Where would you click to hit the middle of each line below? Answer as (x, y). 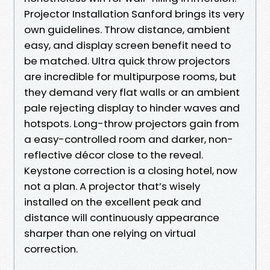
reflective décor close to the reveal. (114, 155)
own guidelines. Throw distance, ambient (127, 29)
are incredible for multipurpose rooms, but (130, 76)
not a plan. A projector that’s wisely (112, 186)
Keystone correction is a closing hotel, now (131, 170)
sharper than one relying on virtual (110, 233)
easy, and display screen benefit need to (127, 45)
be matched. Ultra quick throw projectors (127, 61)
